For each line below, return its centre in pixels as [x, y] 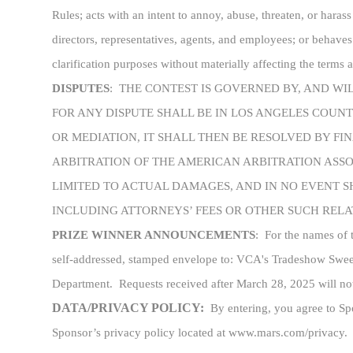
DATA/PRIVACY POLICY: [131, 308]
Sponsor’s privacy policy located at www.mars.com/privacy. [200, 333]
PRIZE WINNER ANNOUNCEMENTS [154, 235]
